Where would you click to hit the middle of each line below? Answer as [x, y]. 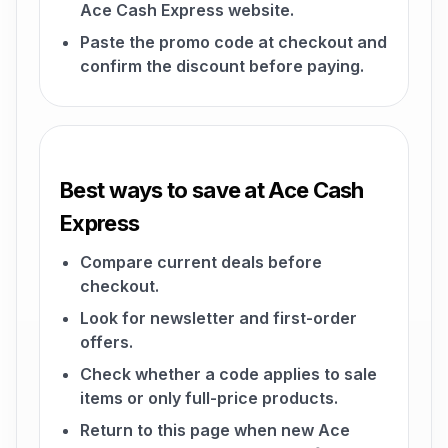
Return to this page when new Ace [215, 430]
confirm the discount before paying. [222, 66]
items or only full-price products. [209, 398]
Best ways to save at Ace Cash [212, 190]
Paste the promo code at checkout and [233, 42]
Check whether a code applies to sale [228, 374]
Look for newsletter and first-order [218, 318]
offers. [106, 342]
